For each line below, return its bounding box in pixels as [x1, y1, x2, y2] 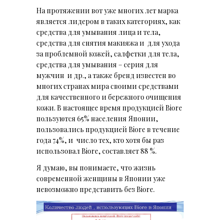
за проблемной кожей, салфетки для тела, [36, 49, 179, 59]
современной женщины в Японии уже [36, 174, 165, 184]
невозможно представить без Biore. [36, 185, 155, 194]
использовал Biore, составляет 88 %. [36, 146, 157, 156]
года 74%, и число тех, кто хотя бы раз [36, 136, 164, 145]
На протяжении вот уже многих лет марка [36, 6, 178, 16]
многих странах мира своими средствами [36, 82, 179, 91]
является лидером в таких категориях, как [36, 17, 180, 27]
